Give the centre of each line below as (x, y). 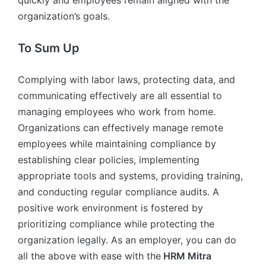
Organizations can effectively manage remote (121, 128)
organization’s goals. (64, 16)
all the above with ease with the (89, 256)
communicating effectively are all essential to (120, 96)
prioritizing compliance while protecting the (116, 224)
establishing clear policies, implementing (109, 160)
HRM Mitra (186, 256)
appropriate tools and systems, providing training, (130, 176)
